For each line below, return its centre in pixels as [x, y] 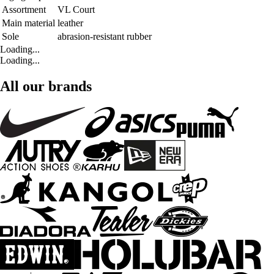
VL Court [76, 10]
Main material [28, 23]
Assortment [24, 10]
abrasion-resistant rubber [105, 37]
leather [70, 23]
